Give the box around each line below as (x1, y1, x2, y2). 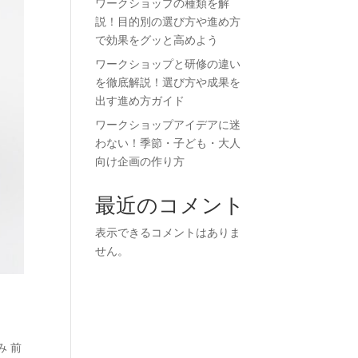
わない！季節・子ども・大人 (95, 137, 241, 150)
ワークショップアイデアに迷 (95, 118, 241, 132)
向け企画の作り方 (95, 155, 185, 169)
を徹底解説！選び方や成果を (95, 76, 241, 89)
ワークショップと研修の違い (95, 58, 241, 71)
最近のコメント (95, 193, 245, 218)
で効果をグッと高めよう (95, 34, 219, 47)
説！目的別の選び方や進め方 (95, 15, 241, 29)
